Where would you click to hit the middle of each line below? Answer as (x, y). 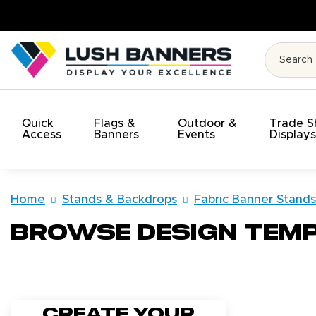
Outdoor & (208, 123)
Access (42, 134)
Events (197, 134)
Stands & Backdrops (120, 199)
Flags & (114, 123)
